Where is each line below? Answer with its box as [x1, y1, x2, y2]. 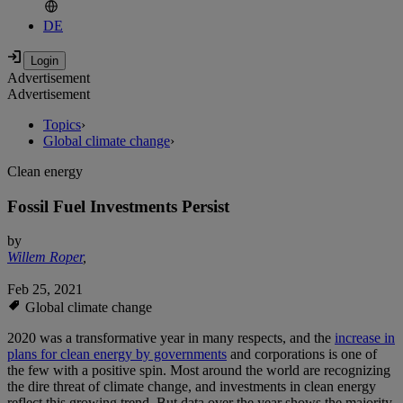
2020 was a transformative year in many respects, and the [7, 330, 335, 346]
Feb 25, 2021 [7, 282, 83, 298]
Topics [43, 117, 81, 133]
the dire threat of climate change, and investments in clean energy [7, 379, 376, 395]
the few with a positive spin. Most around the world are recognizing [7, 363, 390, 379]
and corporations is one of [227, 346, 377, 363]
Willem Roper [7, 249, 83, 265]
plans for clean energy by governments [7, 346, 227, 363]
